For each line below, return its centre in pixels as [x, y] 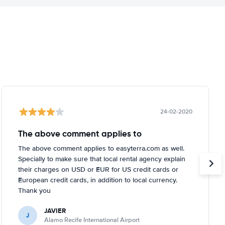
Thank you [34, 190]
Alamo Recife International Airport [92, 220]
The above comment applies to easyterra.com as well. [101, 148]
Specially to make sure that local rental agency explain [101, 159]
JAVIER [55, 210]
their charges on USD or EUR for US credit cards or [98, 169]
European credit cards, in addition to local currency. [97, 180]
